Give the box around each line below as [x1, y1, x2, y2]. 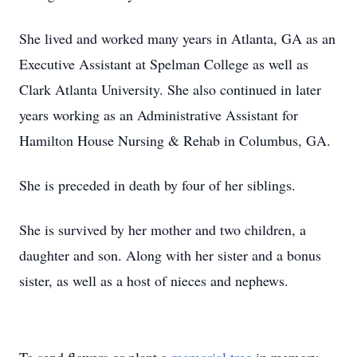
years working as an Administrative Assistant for [19, 105, 298, 124]
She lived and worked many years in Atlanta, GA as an [19, 29, 335, 48]
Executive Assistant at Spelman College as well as [19, 54, 308, 73]
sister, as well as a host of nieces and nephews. [19, 271, 288, 290]
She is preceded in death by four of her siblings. [19, 175, 296, 194]
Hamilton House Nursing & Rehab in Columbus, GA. [19, 131, 331, 150]
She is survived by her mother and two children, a [19, 220, 306, 239]
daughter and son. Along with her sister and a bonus [19, 245, 321, 265]
